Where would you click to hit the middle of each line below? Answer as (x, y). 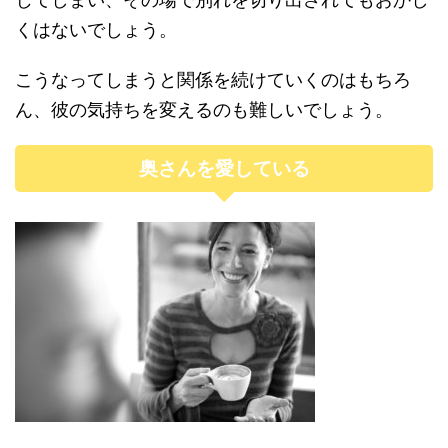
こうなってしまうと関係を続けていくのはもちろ (213, 79)
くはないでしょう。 (96, 29)
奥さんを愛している (224, 168)
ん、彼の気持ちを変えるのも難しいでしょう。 (204, 109)
